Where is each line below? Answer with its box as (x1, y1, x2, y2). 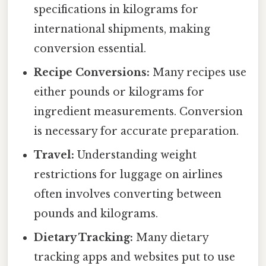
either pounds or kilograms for (34, 85, 205, 99)
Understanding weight (74, 148, 197, 161)
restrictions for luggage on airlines (34, 167, 223, 181)
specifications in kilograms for (34, 2, 199, 16)
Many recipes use (150, 65, 247, 79)
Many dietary (133, 230, 209, 244)
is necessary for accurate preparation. (34, 124, 239, 138)
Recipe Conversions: (34, 65, 150, 79)
